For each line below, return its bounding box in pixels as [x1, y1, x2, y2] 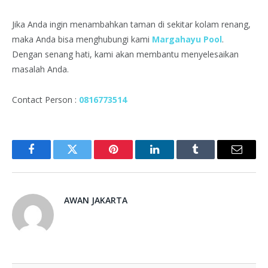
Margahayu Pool [152, 33, 222, 45]
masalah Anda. [12, 63, 69, 75]
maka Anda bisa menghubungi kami [12, 33, 152, 45]
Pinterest [112, 153, 151, 164]
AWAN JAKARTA [64, 194, 127, 206]
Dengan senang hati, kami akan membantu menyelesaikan [12, 48, 239, 60]
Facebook [30, 153, 72, 164]
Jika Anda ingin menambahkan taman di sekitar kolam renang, [12, 18, 251, 30]
